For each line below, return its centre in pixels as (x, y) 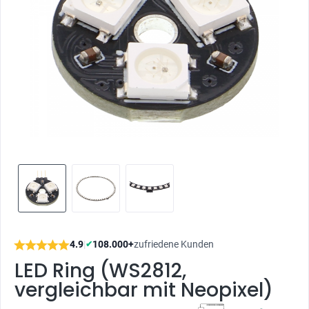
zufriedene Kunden (174, 244)
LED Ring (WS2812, (100, 271)
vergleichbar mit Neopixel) (144, 290)
